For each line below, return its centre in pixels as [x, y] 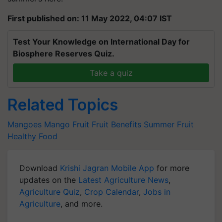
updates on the [49, 180]
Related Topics [63, 105]
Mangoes [25, 124]
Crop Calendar [111, 192]
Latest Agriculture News [123, 180]
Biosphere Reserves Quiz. [64, 54]
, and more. [82, 204]
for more [172, 168]
